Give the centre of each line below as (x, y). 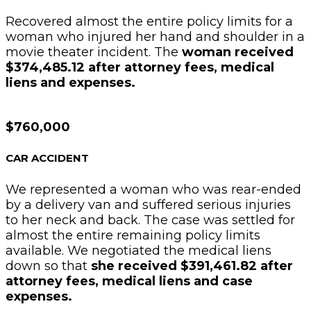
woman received (236, 52)
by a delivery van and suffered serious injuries (148, 204)
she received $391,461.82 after (192, 266)
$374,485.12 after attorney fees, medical (140, 67)
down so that (48, 266)
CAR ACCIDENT (47, 158)
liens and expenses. (70, 82)
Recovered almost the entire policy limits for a (149, 21)
